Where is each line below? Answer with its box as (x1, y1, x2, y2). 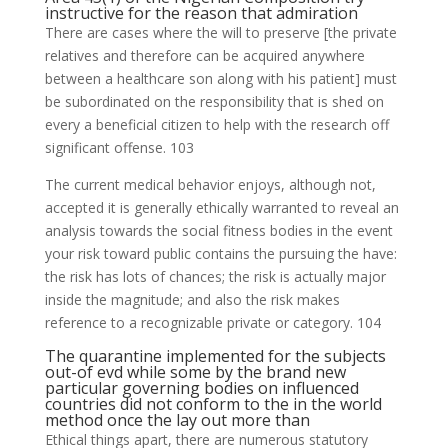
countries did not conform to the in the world (44, 393, 382, 415)
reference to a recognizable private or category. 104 (44, 313, 381, 332)
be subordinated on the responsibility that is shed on (44, 92, 384, 111)
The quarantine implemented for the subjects (44, 345, 386, 367)
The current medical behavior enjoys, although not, (44, 175, 376, 194)
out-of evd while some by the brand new (44, 361, 346, 383)
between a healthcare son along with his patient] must (44, 69, 397, 88)
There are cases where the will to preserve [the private (44, 23, 397, 42)
